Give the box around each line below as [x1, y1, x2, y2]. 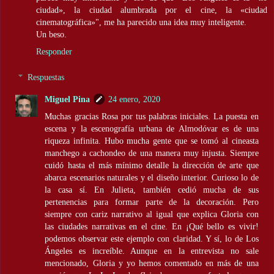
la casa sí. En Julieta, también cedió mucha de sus [45, 184, 259, 194]
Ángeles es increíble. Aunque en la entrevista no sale [45, 245, 259, 256]
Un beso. [36, 29, 67, 40]
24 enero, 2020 [108, 94, 161, 104]
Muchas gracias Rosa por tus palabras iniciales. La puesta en [45, 111, 259, 121]
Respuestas [28, 72, 65, 82]
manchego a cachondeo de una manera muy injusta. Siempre [45, 147, 259, 158]
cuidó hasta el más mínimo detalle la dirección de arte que [45, 160, 259, 170]
